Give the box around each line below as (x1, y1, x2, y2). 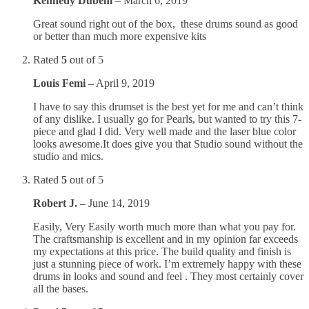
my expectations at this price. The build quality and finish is (33, 245, 291, 257)
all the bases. (33, 282, 88, 295)
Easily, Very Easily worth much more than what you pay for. (33, 220, 296, 232)
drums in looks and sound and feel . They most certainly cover (33, 270, 303, 282)
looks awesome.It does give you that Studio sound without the (33, 137, 303, 150)
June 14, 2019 (88, 197, 150, 209)
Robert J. (33, 197, 80, 209)
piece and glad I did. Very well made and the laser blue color (33, 125, 296, 137)
